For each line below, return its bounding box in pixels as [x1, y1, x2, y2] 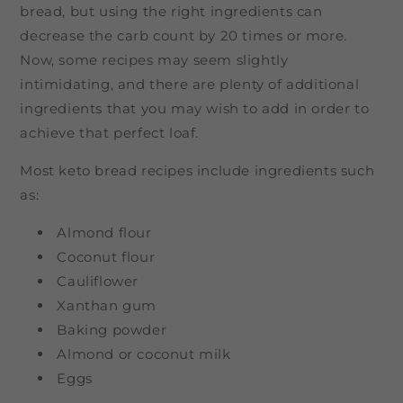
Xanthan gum [57, 296, 157, 314]
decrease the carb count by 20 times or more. [20, 26, 347, 44]
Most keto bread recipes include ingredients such [20, 161, 375, 179]
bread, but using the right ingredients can [20, 2, 323, 20]
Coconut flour [57, 247, 156, 265]
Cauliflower [57, 272, 139, 290]
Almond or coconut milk [57, 345, 231, 363]
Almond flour [57, 223, 152, 241]
